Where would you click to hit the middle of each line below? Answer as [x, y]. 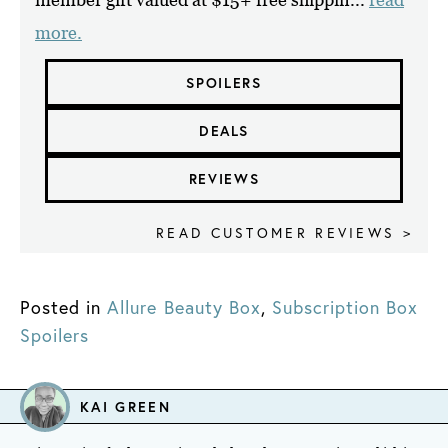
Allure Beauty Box [184, 307]
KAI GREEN [125, 406]
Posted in [61, 307]
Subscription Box [345, 307]
